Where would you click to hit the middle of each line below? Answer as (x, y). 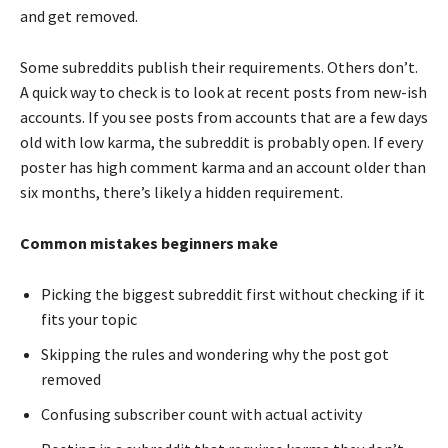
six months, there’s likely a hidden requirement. (181, 191)
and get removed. (79, 15)
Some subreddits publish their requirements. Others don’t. (219, 66)
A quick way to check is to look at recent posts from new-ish (223, 91)
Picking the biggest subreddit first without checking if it (233, 293)
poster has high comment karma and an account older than (223, 166)
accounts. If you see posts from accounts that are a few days (224, 116)
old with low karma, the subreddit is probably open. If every (221, 141)
